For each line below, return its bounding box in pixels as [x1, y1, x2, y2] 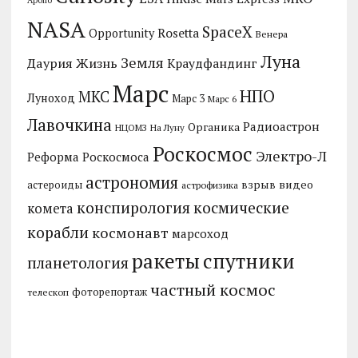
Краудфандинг [166, 54, 257, 71]
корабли [26, 221, 89, 243]
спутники [202, 247, 295, 274]
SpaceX [201, 21, 253, 42]
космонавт [91, 222, 169, 242]
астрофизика [181, 178, 238, 191]
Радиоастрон [242, 118, 320, 134]
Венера [255, 27, 288, 40]
